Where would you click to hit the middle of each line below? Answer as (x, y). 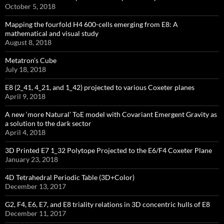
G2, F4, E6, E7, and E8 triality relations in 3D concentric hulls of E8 (107, 204)
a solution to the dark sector (48, 123)
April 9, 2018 (25, 96)
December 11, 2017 (35, 213)
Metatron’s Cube (31, 60)
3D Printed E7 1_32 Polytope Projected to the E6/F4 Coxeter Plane (108, 150)
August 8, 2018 (28, 42)
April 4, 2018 (25, 132)
